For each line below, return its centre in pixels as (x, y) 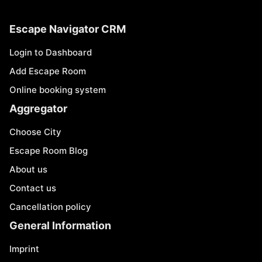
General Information (60, 225)
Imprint (24, 249)
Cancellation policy (50, 207)
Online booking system (58, 90)
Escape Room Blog (49, 151)
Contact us (33, 188)
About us (28, 169)
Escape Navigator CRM (68, 29)
